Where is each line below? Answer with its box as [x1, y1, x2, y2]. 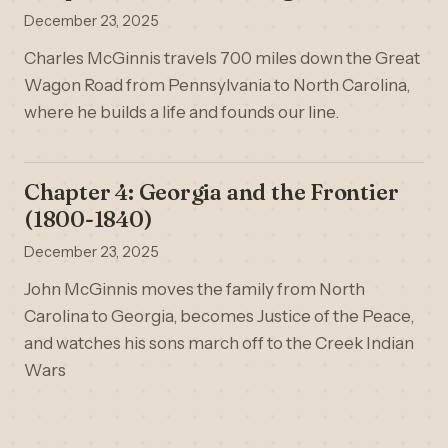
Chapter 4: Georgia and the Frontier [24, 178, 399, 206]
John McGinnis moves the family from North [24, 279, 365, 299]
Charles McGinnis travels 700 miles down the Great [24, 48, 420, 68]
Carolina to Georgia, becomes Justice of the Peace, [24, 306, 414, 326]
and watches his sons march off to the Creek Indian [24, 333, 414, 353]
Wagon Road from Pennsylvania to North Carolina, [24, 75, 410, 95]
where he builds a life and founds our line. [24, 102, 339, 122]
